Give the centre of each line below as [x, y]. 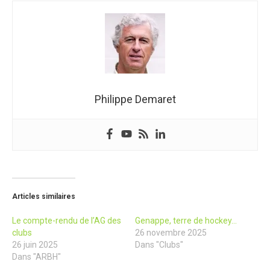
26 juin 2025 [35, 244]
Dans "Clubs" [159, 244]
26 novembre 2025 [171, 232]
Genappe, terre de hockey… [186, 220]
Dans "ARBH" [36, 256]
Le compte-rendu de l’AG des [67, 220]
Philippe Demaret [135, 99]
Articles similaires [44, 196]
